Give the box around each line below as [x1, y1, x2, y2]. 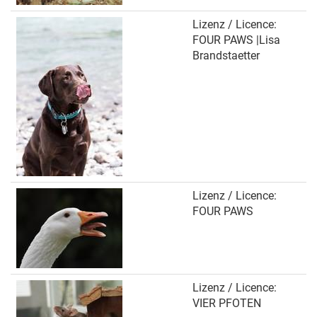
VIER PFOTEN [192, 296, 261, 310]
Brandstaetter [192, 49, 260, 62]
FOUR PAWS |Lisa [192, 33, 280, 47]
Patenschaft [77, 21, 146, 35]
